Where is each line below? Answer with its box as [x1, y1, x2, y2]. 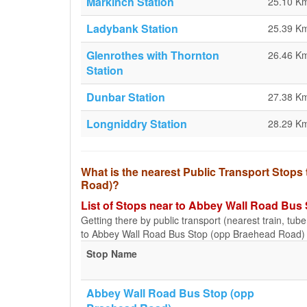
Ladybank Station [86, 21, 178, 36]
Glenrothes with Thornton [86, 47, 219, 63]
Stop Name [86, 247, 137, 260]
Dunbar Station [86, 89, 165, 105]
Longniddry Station [86, 116, 187, 132]
